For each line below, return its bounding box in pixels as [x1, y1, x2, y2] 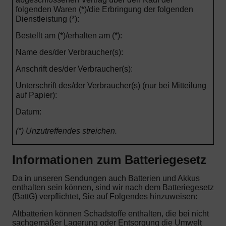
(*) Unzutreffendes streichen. [15, 127, 117, 136]
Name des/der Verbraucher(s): [15, 48, 123, 57]
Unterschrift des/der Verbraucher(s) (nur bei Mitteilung [15, 81, 206, 90]
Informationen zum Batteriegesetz [12, 152, 206, 166]
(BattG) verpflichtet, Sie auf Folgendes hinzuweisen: [12, 192, 197, 201]
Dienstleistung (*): [15, 15, 79, 24]
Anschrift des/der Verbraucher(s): [15, 65, 133, 74]
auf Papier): [15, 91, 57, 100]
